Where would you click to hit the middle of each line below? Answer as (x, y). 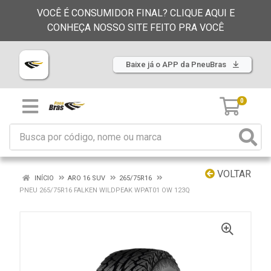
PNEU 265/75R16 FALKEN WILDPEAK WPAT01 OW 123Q (105, 190)
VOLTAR (233, 174)
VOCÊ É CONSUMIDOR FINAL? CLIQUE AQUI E (135, 13)
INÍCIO (43, 178)
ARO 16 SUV (87, 178)
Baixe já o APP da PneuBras (177, 64)
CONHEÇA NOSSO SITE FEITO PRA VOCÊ (135, 28)
